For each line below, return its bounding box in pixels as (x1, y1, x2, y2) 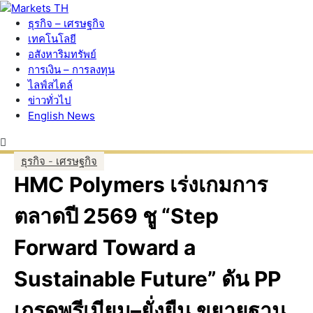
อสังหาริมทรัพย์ (28, 47, 96, 61)
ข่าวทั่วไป (28, 93, 71, 107)
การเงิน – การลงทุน (28, 62, 115, 76)
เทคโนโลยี (28, 31, 76, 45)
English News (28, 108, 95, 122)
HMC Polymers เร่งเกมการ (14, 171, 268, 197)
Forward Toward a (14, 234, 196, 260)
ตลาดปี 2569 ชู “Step (14, 203, 219, 228)
